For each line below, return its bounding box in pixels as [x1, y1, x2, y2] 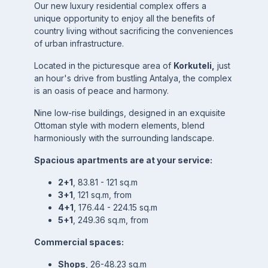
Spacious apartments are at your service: [33, 155, 212, 165]
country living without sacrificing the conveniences [33, 26, 233, 36]
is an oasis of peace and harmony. [33, 86, 169, 96]
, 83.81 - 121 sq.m [72, 177, 138, 187]
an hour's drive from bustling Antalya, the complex [33, 73, 232, 83]
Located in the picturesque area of [33, 60, 173, 71]
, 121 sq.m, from [72, 190, 134, 200]
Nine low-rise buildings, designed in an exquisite [33, 108, 226, 118]
